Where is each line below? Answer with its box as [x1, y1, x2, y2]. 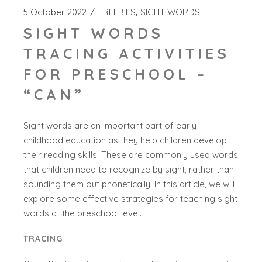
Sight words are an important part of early [23, 120, 197, 132]
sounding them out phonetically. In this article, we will [23, 178, 235, 190]
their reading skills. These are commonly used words [23, 149, 239, 161]
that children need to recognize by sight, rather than [23, 164, 235, 175]
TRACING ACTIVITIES [23, 44, 230, 63]
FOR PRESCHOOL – [23, 65, 208, 84]
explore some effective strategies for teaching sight [23, 193, 238, 205]
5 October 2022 [23, 6, 87, 18]
